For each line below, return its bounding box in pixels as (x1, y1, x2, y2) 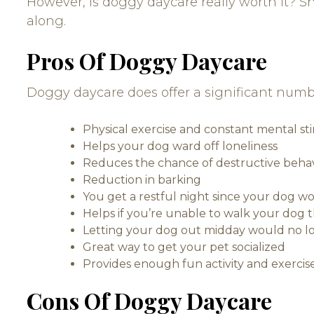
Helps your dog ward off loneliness (83, 139, 278, 153)
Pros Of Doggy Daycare (27, 46, 267, 76)
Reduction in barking (83, 173, 201, 186)
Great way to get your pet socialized (83, 240, 285, 254)
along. (27, 13, 66, 29)
